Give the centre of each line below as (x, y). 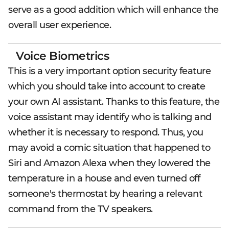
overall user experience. (60, 25)
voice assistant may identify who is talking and (110, 117)
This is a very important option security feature (109, 71)
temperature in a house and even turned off (104, 179)
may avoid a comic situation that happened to (109, 148)
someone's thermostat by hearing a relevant (105, 194)
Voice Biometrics (62, 56)
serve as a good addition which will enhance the (113, 10)
